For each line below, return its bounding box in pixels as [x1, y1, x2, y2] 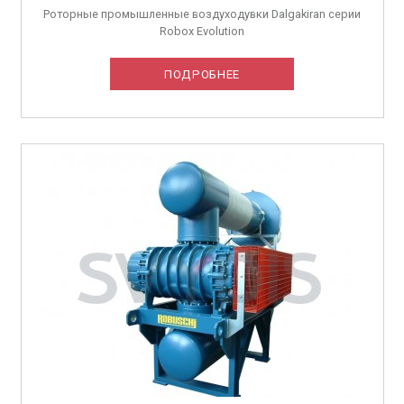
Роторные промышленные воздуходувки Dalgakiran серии [43, 6, 361, 21]
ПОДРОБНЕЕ [164, 67, 240, 81]
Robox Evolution [160, 23, 244, 38]
